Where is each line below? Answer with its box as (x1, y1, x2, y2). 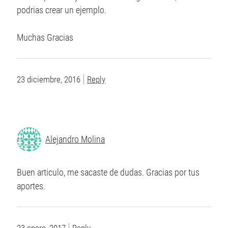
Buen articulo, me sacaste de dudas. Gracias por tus (17, 167, 200, 178)
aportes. (17, 181, 46, 192)
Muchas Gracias (17, 32, 74, 43)
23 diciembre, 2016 (17, 74, 81, 85)
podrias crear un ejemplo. (17, 5, 107, 16)
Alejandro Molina (45, 134, 105, 145)
